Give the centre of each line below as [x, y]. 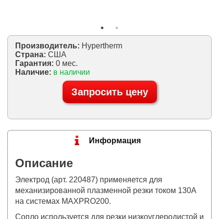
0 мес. [67, 64]
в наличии [72, 72]
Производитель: [47, 46]
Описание [44, 163]
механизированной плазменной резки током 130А [106, 191]
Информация [115, 141]
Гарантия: [35, 64]
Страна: [32, 55]
